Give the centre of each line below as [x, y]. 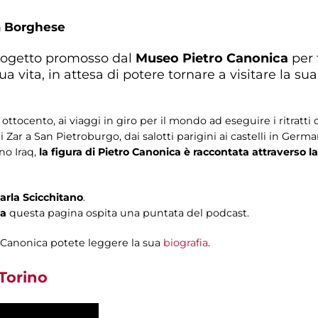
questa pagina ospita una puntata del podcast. [128, 213]
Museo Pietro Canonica [212, 57]
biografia [186, 242]
